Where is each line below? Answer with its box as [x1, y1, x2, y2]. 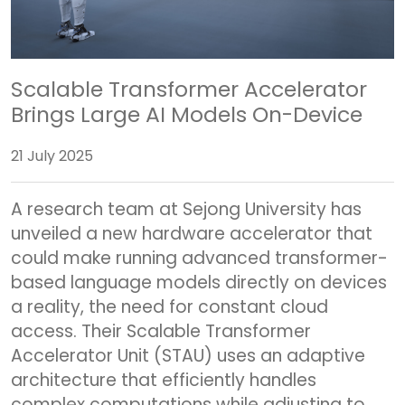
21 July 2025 [11, 145, 93, 166]
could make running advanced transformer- [11, 245, 388, 270]
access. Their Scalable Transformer [11, 318, 311, 344]
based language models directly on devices [11, 269, 387, 295]
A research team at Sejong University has [11, 196, 362, 221]
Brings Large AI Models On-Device [11, 99, 363, 129]
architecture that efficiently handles [11, 367, 316, 392]
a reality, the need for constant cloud [11, 294, 328, 319]
